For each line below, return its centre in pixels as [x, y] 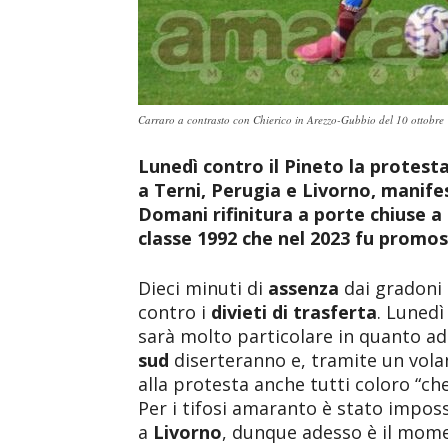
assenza [306, 288]
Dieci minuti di [203, 288]
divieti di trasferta [294, 312]
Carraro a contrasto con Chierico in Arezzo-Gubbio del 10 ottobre [291, 119]
